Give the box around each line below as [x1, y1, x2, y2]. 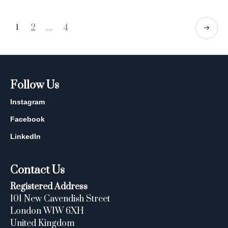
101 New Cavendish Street [10, 193, 110, 205]
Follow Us [10, 78, 60, 92]
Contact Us [10, 163, 65, 177]
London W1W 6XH [10, 206, 84, 217]
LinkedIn [10, 132, 41, 140]
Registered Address [10, 181, 88, 192]
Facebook [10, 115, 45, 123]
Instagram [10, 98, 45, 106]
